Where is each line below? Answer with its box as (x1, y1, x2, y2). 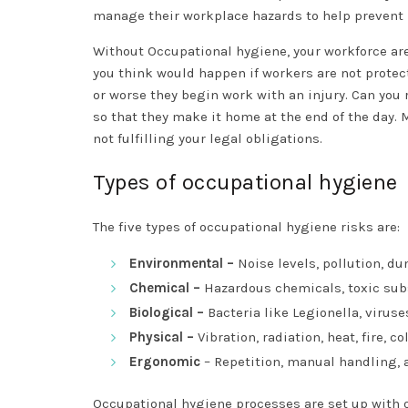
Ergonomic (129, 353, 200, 371)
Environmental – (129, 255, 238, 272)
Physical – (129, 329, 198, 346)
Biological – (129, 304, 208, 321)
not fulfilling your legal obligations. (93, 130, 326, 148)
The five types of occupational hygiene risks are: (93, 219, 403, 236)
